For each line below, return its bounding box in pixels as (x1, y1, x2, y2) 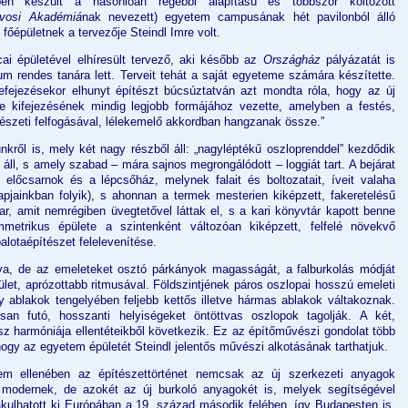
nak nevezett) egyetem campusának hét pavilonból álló (81, 10, 396, 25)
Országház (262, 53, 321, 67)
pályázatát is (320, 53, 396, 67)
